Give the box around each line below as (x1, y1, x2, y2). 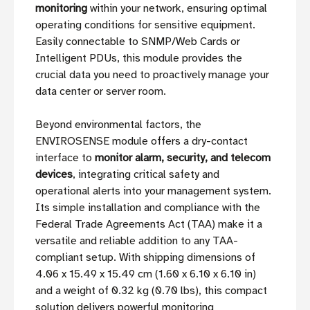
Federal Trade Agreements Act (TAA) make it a (35, 217, 262, 232)
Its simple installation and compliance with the (35, 201, 260, 215)
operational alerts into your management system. (35, 184, 271, 199)
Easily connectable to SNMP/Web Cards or (35, 35, 240, 49)
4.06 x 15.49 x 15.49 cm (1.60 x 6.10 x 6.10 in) (35, 267, 256, 282)
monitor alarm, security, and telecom (95, 151, 271, 165)
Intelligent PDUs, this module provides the (35, 51, 242, 66)
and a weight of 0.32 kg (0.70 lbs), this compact (35, 284, 267, 298)
